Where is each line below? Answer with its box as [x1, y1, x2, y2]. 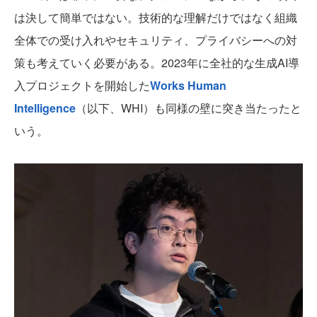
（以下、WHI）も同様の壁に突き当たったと [76, 100, 301, 117]
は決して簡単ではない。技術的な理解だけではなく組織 [14, 9, 297, 26]
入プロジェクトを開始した [14, 77, 150, 94]
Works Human [150, 77, 226, 94]
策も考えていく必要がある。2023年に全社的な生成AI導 [14, 54, 299, 71]
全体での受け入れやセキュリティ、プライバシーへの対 [14, 32, 297, 49]
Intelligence [14, 100, 76, 117]
